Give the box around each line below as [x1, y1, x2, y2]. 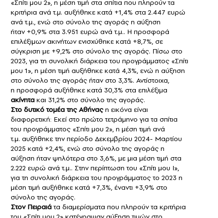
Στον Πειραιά [11, 202, 52, 212]
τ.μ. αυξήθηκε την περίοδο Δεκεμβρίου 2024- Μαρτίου [11, 134, 182, 144]
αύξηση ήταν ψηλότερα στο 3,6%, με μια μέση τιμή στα [11, 153, 182, 163]
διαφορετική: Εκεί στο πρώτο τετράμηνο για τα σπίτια [11, 114, 178, 125]
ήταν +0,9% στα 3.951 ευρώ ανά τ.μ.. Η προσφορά [11, 27, 169, 37]
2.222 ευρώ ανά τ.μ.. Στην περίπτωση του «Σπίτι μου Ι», [11, 163, 179, 173]
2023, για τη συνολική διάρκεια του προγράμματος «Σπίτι [11, 56, 188, 66]
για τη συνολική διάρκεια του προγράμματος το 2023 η [11, 173, 182, 183]
